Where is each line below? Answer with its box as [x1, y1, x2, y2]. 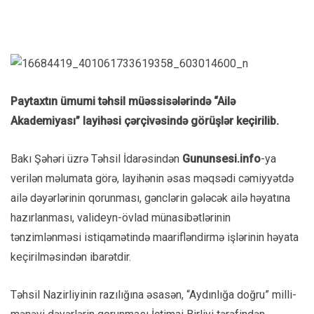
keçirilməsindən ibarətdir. [11, 250, 131, 264]
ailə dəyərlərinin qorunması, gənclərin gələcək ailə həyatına [11, 191, 290, 205]
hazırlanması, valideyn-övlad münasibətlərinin [11, 210, 231, 224]
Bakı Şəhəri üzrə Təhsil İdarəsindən [11, 151, 182, 165]
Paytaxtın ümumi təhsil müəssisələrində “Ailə [11, 94, 235, 108]
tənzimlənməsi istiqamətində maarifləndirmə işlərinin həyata [11, 230, 299, 244]
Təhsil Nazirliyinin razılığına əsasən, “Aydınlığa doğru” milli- [11, 287, 296, 301]
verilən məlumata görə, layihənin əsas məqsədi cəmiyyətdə [11, 171, 294, 185]
